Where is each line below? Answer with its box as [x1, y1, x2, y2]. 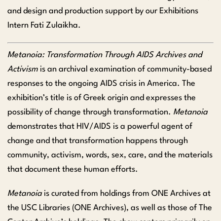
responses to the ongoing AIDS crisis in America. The [7, 79, 195, 88]
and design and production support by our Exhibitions [7, 6, 198, 15]
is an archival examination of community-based [38, 65, 212, 74]
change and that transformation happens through [7, 136, 188, 145]
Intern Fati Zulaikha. [7, 21, 81, 30]
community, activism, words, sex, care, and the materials [7, 150, 213, 159]
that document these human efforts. [7, 165, 138, 174]
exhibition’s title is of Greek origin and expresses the [7, 93, 196, 102]
